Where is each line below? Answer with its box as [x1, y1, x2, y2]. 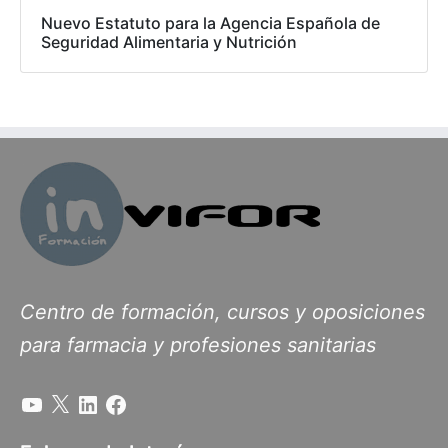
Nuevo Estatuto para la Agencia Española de [41, 12, 380, 33]
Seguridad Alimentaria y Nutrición [41, 31, 297, 52]
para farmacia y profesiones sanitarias [20, 332, 376, 357]
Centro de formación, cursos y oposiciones [20, 299, 425, 324]
